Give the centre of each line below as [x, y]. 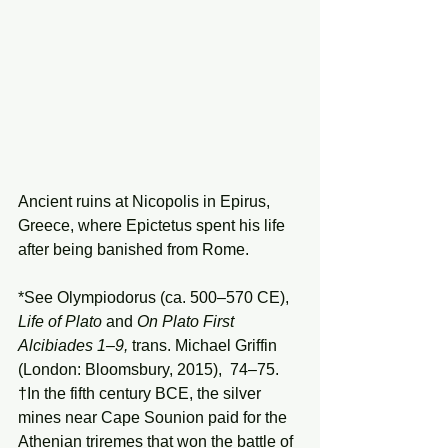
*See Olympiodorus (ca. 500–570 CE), [155, 298]
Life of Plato [62, 322]
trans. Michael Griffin [206, 346]
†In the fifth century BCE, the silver [141, 394]
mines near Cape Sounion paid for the [154, 418]
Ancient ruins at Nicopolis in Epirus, [146, 202]
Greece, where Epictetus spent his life [153, 226]
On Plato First [187, 322]
